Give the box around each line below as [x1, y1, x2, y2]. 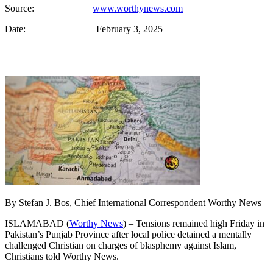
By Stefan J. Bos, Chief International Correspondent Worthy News [5, 197, 261, 208]
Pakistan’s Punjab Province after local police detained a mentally [5, 229, 252, 239]
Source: [5, 2, 93, 13]
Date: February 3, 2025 [5, 23, 163, 34]
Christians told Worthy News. [5, 250, 119, 261]
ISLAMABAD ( [5, 218, 69, 229]
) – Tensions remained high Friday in [123, 218, 264, 229]
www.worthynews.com [93, 2, 183, 13]
